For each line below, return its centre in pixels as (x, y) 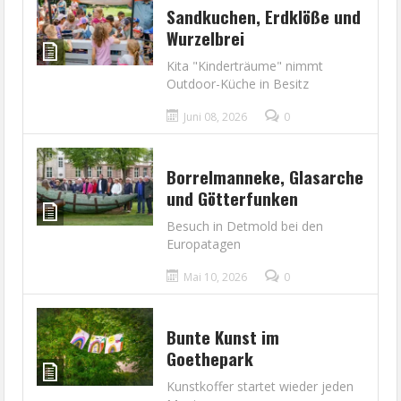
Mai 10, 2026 (216, 277)
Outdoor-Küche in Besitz (238, 84)
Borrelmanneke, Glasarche (265, 177)
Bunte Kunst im (223, 337)
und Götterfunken (233, 198)
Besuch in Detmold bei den (245, 226)
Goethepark (210, 358)
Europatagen (204, 244)
